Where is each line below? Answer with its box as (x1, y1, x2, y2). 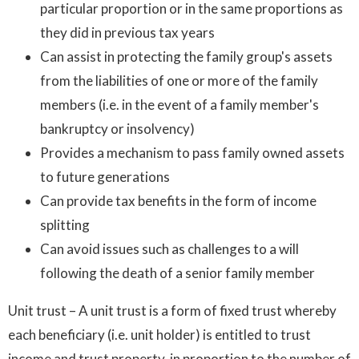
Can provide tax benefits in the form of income (40, 192, 317, 209)
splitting (40, 216, 90, 233)
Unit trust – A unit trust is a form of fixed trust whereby (8, 301, 337, 319)
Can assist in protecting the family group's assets (40, 47, 333, 65)
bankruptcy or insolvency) (40, 119, 195, 137)
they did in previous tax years (40, 23, 215, 41)
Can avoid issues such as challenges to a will (40, 240, 299, 257)
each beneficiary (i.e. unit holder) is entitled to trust (8, 325, 311, 343)
